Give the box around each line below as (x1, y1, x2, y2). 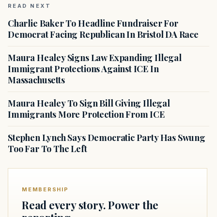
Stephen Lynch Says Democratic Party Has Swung (8, 132, 205, 144)
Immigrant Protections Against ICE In (8, 63, 159, 75)
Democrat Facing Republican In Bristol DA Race (8, 29, 199, 41)
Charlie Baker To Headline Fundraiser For (8, 17, 178, 30)
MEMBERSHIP (22, 186, 69, 193)
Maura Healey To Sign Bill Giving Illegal (8, 97, 170, 109)
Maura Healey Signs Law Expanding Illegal (8, 52, 182, 64)
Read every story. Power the (22, 198, 159, 213)
